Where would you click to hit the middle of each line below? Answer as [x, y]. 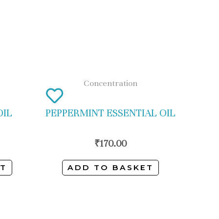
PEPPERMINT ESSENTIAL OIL [110, 113]
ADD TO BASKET [110, 167]
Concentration [110, 83]
